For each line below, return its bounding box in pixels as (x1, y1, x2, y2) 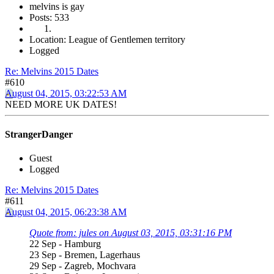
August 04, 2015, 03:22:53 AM (5, 87, 127, 98)
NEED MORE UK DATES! (5, 98, 117, 109)
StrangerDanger (5, 128, 73, 139)
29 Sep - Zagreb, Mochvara (29, 261, 136, 272)
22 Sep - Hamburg (29, 239, 101, 250)
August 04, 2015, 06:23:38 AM (5, 207, 127, 218)
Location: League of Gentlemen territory (29, 34, 185, 45)
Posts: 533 (29, 12, 69, 23)
